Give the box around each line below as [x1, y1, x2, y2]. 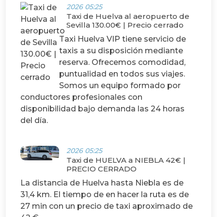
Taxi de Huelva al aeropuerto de [66, 12, 189, 21]
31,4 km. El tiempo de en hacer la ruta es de [20, 190, 189, 200]
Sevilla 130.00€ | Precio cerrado [66, 20, 184, 30]
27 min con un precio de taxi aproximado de [20, 201, 193, 211]
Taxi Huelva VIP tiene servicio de [59, 34, 186, 44]
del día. [20, 116, 48, 125]
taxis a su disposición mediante [59, 46, 183, 56]
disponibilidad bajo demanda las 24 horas [20, 104, 185, 114]
